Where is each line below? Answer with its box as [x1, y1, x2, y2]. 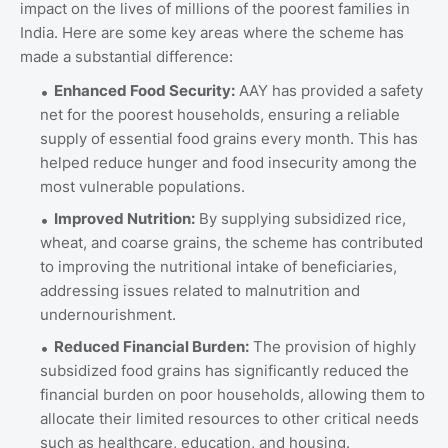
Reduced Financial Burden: [54, 336, 249, 356]
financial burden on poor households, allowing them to [40, 384, 425, 404]
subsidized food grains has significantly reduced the [40, 360, 409, 380]
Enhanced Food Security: [54, 80, 235, 100]
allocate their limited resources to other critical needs [40, 408, 419, 428]
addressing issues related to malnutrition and [40, 280, 360, 300]
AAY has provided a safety [235, 80, 423, 100]
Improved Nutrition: [54, 208, 195, 228]
